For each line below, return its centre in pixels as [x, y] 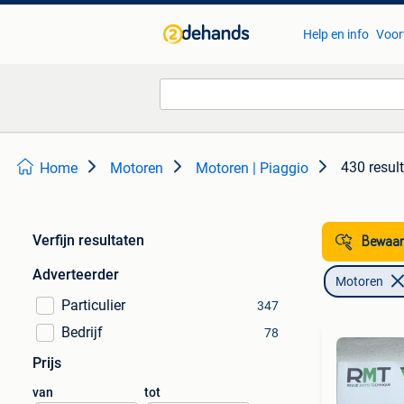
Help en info [335, 34]
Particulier [93, 305]
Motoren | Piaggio [252, 168]
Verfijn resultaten [88, 240]
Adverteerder [76, 275]
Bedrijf [82, 332]
